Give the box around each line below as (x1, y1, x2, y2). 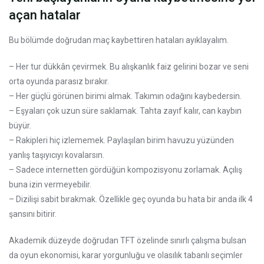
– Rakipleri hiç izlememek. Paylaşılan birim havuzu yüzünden (9, 135, 234, 145)
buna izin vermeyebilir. (9, 179, 91, 189)
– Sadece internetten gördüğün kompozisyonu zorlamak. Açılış (9, 164, 242, 174)
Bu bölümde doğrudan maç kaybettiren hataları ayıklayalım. (9, 35, 229, 45)
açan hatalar (9, 7, 81, 22)
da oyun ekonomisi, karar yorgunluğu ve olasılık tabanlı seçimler (9, 250, 243, 260)
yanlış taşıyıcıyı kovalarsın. (9, 150, 104, 160)
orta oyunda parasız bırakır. (9, 76, 109, 86)
